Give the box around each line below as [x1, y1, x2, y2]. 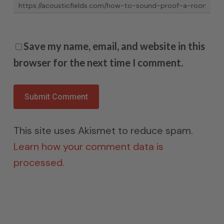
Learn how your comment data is [13, 140, 163, 153]
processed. [13, 156, 64, 169]
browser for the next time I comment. [13, 56, 183, 69]
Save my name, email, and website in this [23, 40, 205, 52]
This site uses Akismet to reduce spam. [13, 124, 193, 137]
